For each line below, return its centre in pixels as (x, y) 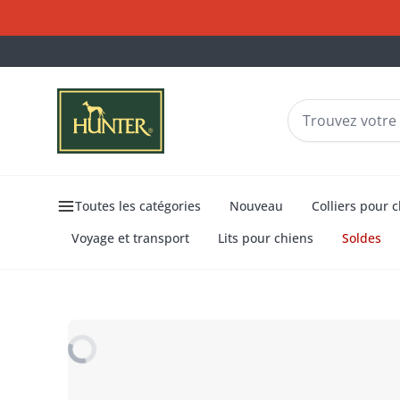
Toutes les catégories (138, 205)
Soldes (362, 237)
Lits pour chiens (266, 237)
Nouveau (256, 205)
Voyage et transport (130, 237)
